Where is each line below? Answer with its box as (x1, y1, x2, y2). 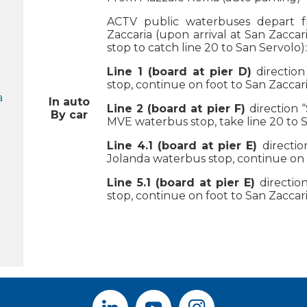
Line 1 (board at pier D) (107, 64, 251, 78)
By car (50, 108, 88, 121)
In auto (48, 95, 90, 108)
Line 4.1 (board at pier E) (107, 138, 262, 152)
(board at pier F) (147, 101, 246, 115)
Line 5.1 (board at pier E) (107, 175, 256, 189)
